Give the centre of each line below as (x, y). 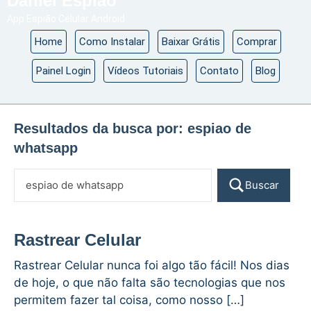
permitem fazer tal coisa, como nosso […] (129, 300)
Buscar (262, 185)
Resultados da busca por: (101, 128)
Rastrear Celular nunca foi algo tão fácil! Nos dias (152, 265)
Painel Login (63, 71)
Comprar (257, 42)
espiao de (219, 128)
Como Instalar (112, 42)
